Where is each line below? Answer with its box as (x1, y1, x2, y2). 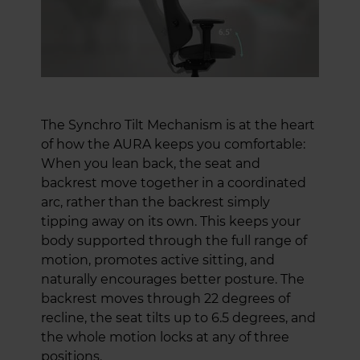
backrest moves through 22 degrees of (41, 290, 290, 306)
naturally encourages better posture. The (41, 271, 305, 287)
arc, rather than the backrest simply (41, 194, 270, 210)
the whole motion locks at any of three (41, 329, 289, 345)
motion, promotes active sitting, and (41, 252, 275, 268)
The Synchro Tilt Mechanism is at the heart (41, 117, 315, 133)
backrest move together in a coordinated (41, 174, 306, 190)
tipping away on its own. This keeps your (41, 213, 301, 229)
